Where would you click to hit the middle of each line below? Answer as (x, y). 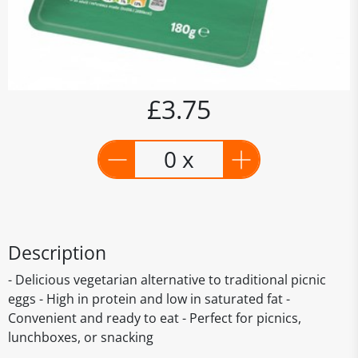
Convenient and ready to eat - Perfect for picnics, (155, 318)
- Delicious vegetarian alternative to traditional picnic (167, 280)
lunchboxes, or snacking (81, 337)
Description (57, 253)
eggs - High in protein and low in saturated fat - (149, 299)
